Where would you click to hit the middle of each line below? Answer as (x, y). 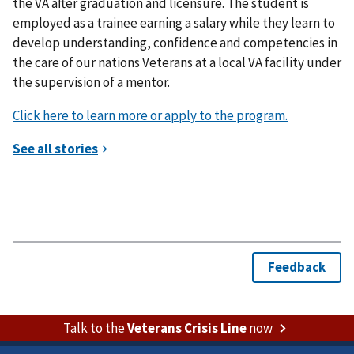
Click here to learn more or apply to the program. (150, 115)
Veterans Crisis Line (186, 328)
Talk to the (95, 328)
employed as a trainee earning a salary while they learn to (174, 23)
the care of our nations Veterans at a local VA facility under (177, 62)
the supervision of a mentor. (92, 82)
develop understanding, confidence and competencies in (175, 42)
